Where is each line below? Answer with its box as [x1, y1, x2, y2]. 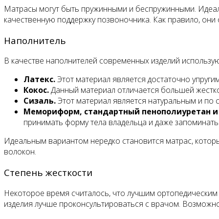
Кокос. [23, 85, 49, 96]
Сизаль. [23, 95, 56, 107]
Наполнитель [4, 34, 66, 46]
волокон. [4, 146, 36, 157]
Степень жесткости [4, 166, 92, 179]
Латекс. [23, 74, 55, 85]
